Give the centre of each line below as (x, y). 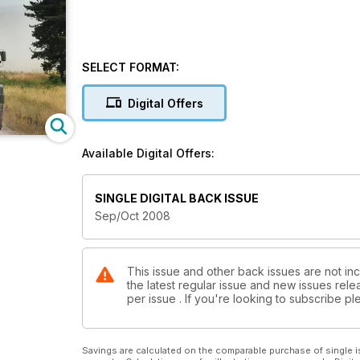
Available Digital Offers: (148, 153)
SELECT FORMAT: (131, 67)
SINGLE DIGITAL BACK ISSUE (177, 198)
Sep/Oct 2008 (133, 216)
